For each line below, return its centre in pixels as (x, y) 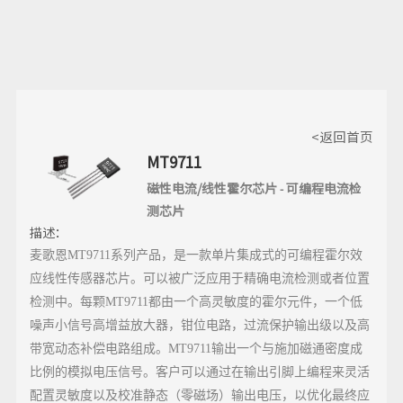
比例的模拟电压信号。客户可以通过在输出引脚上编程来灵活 (199, 372)
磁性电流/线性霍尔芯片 (211, 188)
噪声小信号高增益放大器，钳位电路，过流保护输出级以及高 (199, 326)
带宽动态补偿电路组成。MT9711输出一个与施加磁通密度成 (196, 349)
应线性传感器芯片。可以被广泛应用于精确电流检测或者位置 (199, 279)
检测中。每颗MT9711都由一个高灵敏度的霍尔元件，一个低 (196, 302)
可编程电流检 (323, 188)
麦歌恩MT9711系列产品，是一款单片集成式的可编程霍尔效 (196, 255)
